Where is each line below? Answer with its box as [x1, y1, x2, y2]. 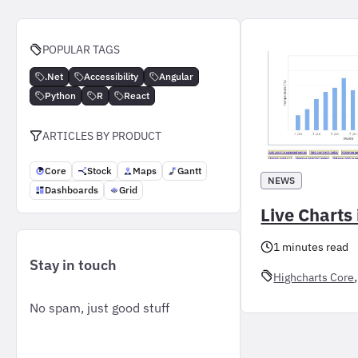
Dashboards [45, 183, 98, 196]
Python [45, 89, 76, 101]
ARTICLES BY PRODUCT [42, 128, 161, 143]
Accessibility [84, 70, 138, 82]
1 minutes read [273, 240, 349, 255]
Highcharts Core [273, 269, 355, 284]
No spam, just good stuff [30, 299, 169, 316]
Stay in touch [30, 255, 117, 274]
